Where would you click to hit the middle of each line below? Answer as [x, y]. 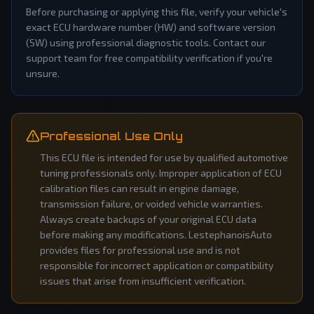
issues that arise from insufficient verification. [143, 281]
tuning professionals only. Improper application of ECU [161, 173]
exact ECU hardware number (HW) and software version [151, 27]
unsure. [43, 73]
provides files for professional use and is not [140, 250]
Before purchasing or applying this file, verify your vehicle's [157, 12]
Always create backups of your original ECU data [148, 219]
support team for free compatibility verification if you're [149, 58]
